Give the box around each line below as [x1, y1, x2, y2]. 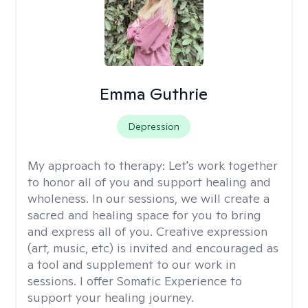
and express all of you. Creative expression [27, 223, 267, 239]
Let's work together [168, 157, 278, 173]
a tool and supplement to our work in [27, 256, 236, 272]
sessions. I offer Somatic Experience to [27, 273, 242, 289]
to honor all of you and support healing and [27, 174, 271, 190]
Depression [128, 120, 180, 133]
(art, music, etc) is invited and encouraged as [27, 240, 278, 256]
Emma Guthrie [100, 83, 208, 104]
